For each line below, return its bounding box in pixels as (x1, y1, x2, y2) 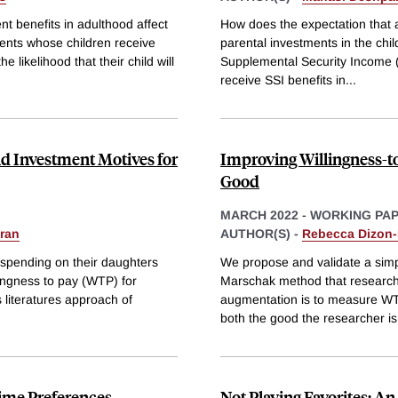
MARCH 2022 (220, 208, 298, 223)
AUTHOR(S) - (220, 227, 302, 242)
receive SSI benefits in (220, 73, 346, 88)
